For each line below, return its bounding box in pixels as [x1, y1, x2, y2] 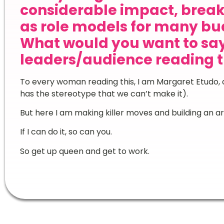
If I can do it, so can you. [19, 126, 114, 138]
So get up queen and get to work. [19, 145, 149, 157]
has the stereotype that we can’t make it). [19, 87, 188, 99]
